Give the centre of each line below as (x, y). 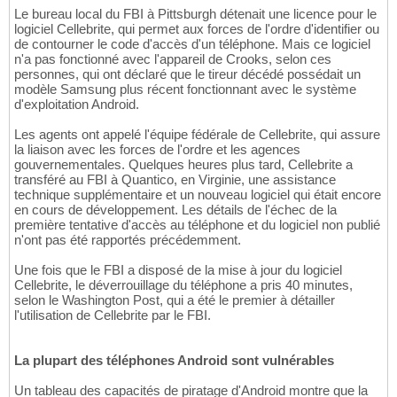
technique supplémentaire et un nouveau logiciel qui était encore (198, 194)
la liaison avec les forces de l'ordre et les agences (157, 149)
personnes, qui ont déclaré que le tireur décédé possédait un (187, 74)
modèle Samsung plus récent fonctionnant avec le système (185, 89)
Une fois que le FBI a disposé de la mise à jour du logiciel (178, 269)
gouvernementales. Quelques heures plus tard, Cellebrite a (183, 164)
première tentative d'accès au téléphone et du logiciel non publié (197, 224)
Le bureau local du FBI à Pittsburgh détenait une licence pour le (195, 13)
